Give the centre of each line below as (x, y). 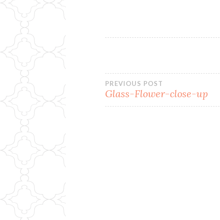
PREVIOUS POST (134, 83)
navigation (152, 113)
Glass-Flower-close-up (157, 93)
